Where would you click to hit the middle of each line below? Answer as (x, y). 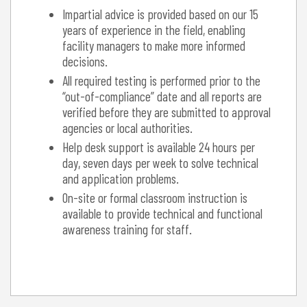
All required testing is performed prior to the (161, 80)
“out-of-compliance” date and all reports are (162, 96)
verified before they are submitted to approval (167, 112)
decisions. (85, 61)
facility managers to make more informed (154, 45)
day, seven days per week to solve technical (160, 162)
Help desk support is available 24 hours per (159, 147)
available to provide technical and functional (162, 213)
